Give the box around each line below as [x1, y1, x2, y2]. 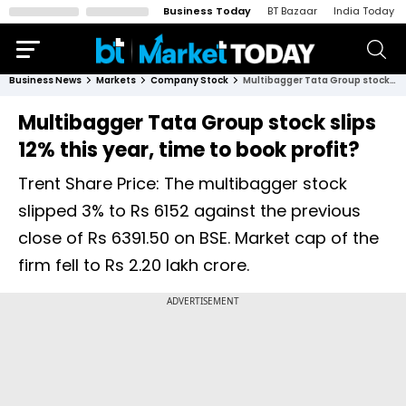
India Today [333, 4, 394, 18]
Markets [96, 73, 136, 87]
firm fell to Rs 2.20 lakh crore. [18, 254, 249, 276]
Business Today [163, 4, 251, 18]
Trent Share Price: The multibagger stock [18, 172, 347, 195]
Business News [9, 73, 82, 87]
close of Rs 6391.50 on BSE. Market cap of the [18, 227, 379, 249]
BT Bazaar [267, 4, 317, 18]
